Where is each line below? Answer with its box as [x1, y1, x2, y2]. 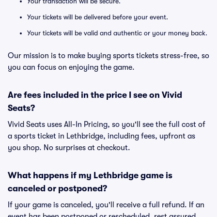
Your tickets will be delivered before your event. [27, 13, 168, 21]
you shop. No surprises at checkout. [8, 143, 130, 152]
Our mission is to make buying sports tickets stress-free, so [8, 51, 209, 60]
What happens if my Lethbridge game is [8, 170, 172, 180]
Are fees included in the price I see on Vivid [8, 90, 182, 100]
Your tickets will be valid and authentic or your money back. [27, 29, 207, 37]
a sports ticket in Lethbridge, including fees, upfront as [8, 132, 195, 140]
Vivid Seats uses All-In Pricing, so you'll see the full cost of [8, 120, 205, 129]
